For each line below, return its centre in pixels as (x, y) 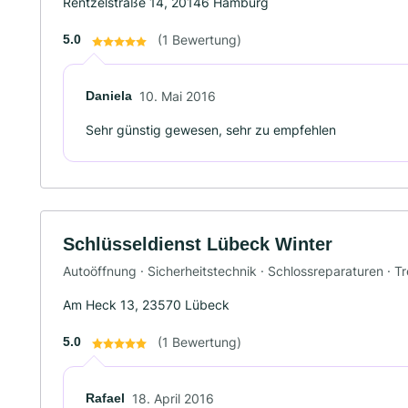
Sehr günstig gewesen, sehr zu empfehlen (211, 130)
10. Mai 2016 (178, 97)
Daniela (109, 96)
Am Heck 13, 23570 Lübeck (146, 304)
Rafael (105, 398)
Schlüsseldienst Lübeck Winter (198, 245)
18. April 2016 (173, 398)
